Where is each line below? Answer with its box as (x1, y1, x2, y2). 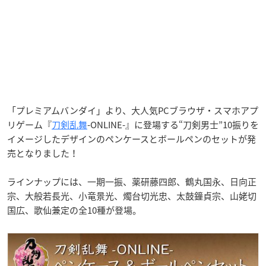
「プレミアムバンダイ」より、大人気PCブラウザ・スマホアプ (7, 103, 258, 117)
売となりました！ (7, 146, 78, 160)
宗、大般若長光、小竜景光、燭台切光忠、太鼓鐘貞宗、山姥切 (7, 189, 256, 202)
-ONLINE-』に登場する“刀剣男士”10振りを (87, 118, 259, 131)
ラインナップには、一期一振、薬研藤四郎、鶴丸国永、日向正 (7, 175, 256, 188)
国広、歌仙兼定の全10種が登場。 (7, 203, 141, 217)
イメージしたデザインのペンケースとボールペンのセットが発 (7, 132, 256, 145)
